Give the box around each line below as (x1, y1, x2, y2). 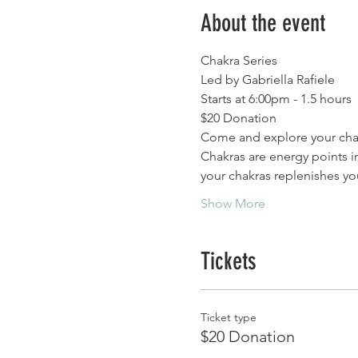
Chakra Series (200, 52, 277, 68)
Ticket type (200, 309, 257, 324)
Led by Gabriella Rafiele (200, 71, 338, 87)
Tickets (200, 246, 257, 276)
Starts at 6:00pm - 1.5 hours (200, 90, 352, 106)
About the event (200, 8, 325, 38)
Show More (200, 195, 265, 211)
